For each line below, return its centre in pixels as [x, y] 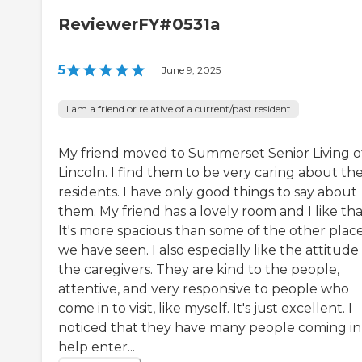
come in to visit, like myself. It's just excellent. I [205, 308]
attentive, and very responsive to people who [204, 288]
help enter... [97, 347]
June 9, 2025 [191, 69]
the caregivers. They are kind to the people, [199, 269]
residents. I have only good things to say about [208, 192]
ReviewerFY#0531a [139, 24]
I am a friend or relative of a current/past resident [179, 108]
